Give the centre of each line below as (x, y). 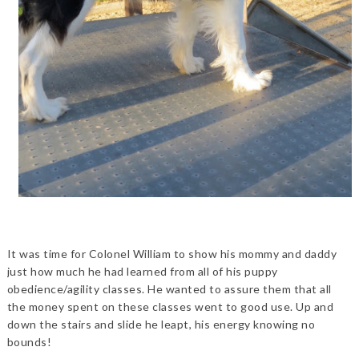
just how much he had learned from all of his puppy (142, 271)
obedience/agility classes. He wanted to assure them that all (169, 288)
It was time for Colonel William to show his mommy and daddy (172, 253)
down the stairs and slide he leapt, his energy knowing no (161, 324)
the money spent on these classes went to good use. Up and (170, 306)
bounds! (29, 341)
